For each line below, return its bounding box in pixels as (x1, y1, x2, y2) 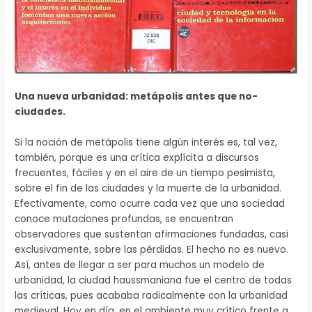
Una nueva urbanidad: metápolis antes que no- (15, 89, 258, 103)
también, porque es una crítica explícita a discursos (15, 150, 260, 164)
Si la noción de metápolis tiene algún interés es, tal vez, (15, 135, 278, 149)
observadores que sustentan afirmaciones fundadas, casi (15, 227, 289, 241)
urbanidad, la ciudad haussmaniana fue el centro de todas (15, 273, 292, 287)
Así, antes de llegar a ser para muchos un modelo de (15, 258, 265, 272)
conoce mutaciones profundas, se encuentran (15, 212, 234, 226)
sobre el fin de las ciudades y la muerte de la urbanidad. (15, 181, 282, 195)
